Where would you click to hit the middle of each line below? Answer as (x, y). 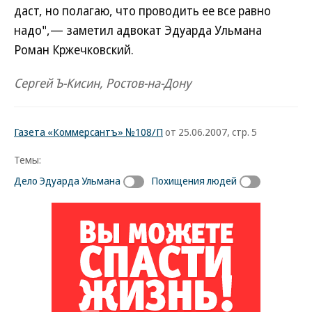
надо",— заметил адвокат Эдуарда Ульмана (138, 30)
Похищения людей (194, 180)
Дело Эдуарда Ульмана (67, 180)
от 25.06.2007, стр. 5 (210, 132)
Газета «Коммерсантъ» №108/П (88, 132)
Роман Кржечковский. (74, 49)
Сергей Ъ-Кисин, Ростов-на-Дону (102, 83)
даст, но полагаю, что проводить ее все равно (142, 10)
